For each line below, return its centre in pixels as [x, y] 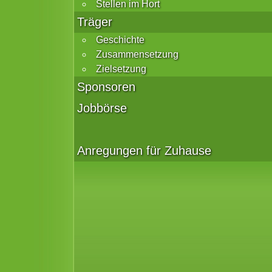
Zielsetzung [121, 69]
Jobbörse [102, 108]
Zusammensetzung [137, 54]
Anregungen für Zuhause [144, 151]
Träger [95, 22]
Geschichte [120, 40]
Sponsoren [106, 87]
